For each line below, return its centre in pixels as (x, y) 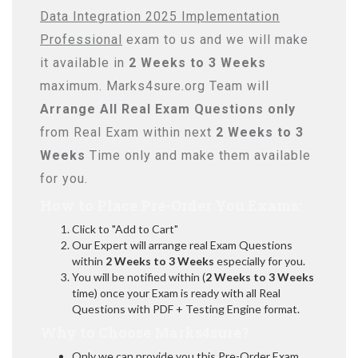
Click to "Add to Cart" (125, 229)
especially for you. (260, 261)
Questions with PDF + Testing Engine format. (186, 309)
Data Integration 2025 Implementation (160, 16)
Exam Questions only (225, 109)
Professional (81, 40)
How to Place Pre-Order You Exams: (171, 205)
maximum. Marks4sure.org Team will (155, 86)
